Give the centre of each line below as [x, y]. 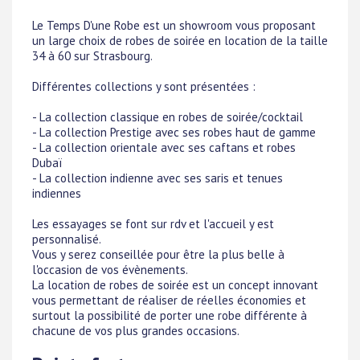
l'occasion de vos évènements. [110, 270]
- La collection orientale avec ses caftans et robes [164, 147]
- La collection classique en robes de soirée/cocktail [168, 117]
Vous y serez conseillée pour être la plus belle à [158, 254]
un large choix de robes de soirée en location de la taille [180, 41]
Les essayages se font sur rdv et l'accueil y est [153, 224]
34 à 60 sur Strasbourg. [92, 56]
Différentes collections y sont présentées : [144, 86]
